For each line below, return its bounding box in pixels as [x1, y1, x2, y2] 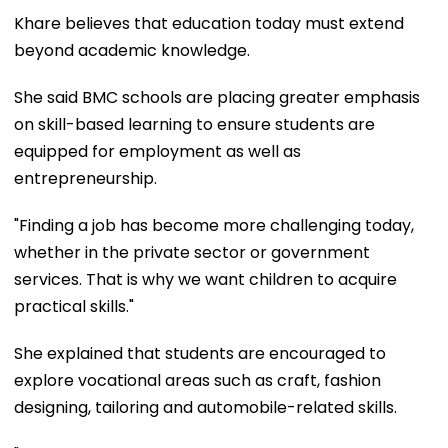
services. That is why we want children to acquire [14, 267, 397, 291]
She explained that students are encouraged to [14, 341, 386, 365]
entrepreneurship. [14, 166, 157, 190]
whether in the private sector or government [14, 240, 370, 264]
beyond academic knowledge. [14, 38, 250, 62]
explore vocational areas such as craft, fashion [14, 368, 381, 392]
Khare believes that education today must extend [14, 11, 404, 35]
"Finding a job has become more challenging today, [14, 213, 414, 237]
